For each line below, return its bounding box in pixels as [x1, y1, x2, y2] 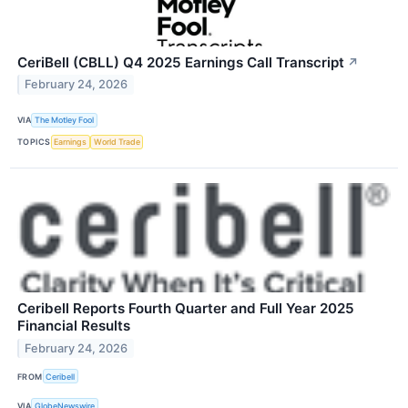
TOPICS [17, 137, 51, 148]
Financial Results [17, 316, 130, 334]
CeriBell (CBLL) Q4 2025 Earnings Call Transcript [17, 53, 344, 71]
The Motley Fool [35, 115, 95, 126]
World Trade [93, 137, 140, 148]
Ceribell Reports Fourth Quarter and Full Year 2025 [17, 299, 354, 317]
